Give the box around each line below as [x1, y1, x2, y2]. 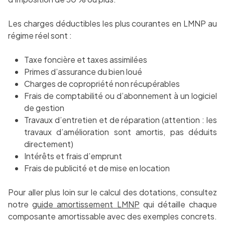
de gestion [24, 102, 64, 114]
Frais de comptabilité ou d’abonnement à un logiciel [24, 90, 217, 101]
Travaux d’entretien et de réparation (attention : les [24, 115, 217, 126]
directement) [24, 139, 73, 150]
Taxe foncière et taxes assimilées [24, 54, 147, 65]
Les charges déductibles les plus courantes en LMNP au [8, 18, 217, 29]
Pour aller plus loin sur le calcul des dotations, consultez [8, 187, 217, 198]
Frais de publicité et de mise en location [24, 163, 170, 174]
